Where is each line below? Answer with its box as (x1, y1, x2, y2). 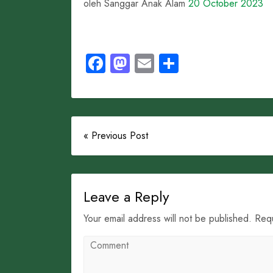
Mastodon (130, 49, 210, 77)
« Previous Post (83, 129, 148, 143)
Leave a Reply (83, 186, 169, 207)
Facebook (105, 49, 184, 77)
